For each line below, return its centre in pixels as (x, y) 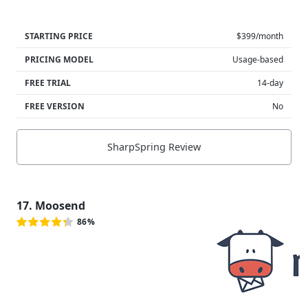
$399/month (260, 36)
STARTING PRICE (59, 36)
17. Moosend (51, 205)
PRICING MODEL (59, 59)
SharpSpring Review (154, 147)
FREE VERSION (55, 106)
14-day (270, 82)
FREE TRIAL (48, 82)
